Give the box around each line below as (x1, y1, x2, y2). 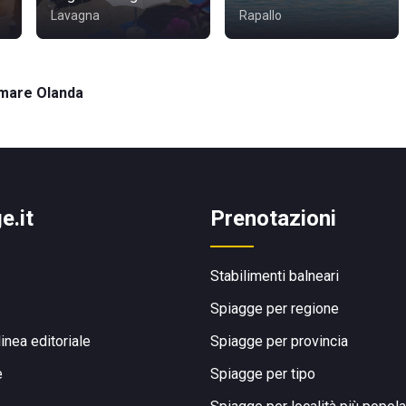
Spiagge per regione (210, 300, 339, 317)
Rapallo (239, 8, 282, 23)
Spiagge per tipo (210, 365, 315, 382)
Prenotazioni (210, 206, 336, 231)
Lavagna (51, 8, 100, 23)
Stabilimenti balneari (210, 267, 339, 285)
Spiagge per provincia (210, 333, 348, 350)
